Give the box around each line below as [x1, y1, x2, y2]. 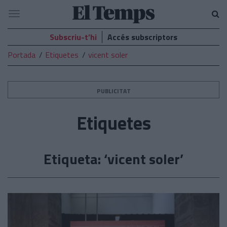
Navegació [14, 9, 50, 21]
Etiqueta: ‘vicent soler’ [44, 148, 183, 170]
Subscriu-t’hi [50, 31, 97, 43]
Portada [8, 49, 35, 61]
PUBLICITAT [96, 86, 131, 96]
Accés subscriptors [107, 31, 177, 43]
